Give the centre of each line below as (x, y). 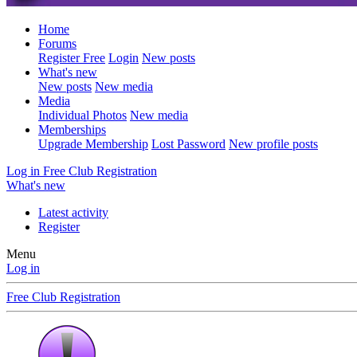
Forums (57, 43)
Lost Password (188, 144)
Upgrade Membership (93, 144)
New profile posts (273, 144)
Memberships (72, 129)
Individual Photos (82, 115)
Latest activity (73, 212)
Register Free (72, 58)
